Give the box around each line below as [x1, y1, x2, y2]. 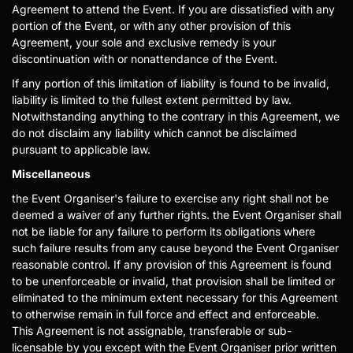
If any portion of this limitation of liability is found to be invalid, [12, 76, 329, 90]
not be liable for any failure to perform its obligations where [12, 225, 315, 238]
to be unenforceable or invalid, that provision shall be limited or [12, 274, 335, 288]
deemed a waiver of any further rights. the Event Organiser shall [12, 208, 341, 221]
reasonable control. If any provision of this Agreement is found [12, 258, 332, 271]
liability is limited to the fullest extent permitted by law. [12, 93, 292, 106]
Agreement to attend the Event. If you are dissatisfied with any [12, 2, 335, 16]
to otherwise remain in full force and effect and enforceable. [12, 307, 319, 321]
